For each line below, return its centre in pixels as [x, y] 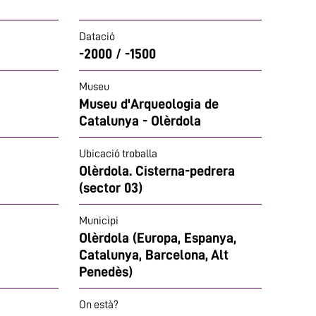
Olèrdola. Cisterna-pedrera [157, 171]
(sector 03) [111, 188]
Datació [97, 37]
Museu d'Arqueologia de [149, 104]
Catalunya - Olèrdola [140, 121]
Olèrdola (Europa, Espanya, [158, 238]
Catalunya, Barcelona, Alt [154, 255]
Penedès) [106, 272]
